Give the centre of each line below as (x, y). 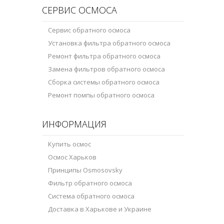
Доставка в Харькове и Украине (100, 209)
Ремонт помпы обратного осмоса (101, 95)
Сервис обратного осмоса (89, 30)
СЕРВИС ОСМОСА (79, 10)
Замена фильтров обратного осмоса (106, 69)
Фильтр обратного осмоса (90, 183)
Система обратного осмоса (91, 196)
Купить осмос (69, 144)
